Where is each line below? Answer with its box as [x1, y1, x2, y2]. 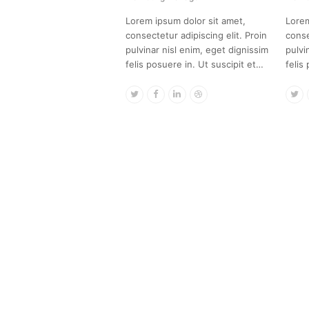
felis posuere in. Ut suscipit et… [126, 58, 263, 70]
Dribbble [201, 87, 238, 99]
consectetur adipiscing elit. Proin [126, 29, 267, 41]
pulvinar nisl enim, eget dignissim [126, 43, 268, 55]
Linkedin [180, 87, 217, 99]
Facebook [157, 87, 200, 99]
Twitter [137, 87, 168, 99]
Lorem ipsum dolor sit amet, [126, 14, 246, 26]
